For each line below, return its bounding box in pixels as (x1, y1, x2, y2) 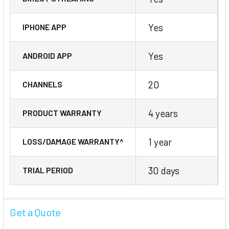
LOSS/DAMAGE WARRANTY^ (22, 136, 123, 146)
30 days (148, 164, 179, 176)
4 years (148, 107, 178, 119)
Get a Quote (10, 205, 61, 218)
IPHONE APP (22, 21, 66, 32)
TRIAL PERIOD (22, 165, 73, 175)
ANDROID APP (22, 50, 72, 60)
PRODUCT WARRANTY (22, 107, 102, 118)
